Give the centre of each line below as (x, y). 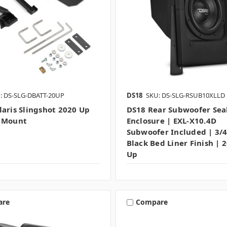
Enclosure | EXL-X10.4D (172, 120)
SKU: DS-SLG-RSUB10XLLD (185, 95)
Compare (152, 202)
